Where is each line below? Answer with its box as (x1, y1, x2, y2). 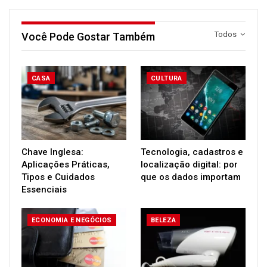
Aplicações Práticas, (21, 159, 110, 170)
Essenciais (21, 184, 67, 195)
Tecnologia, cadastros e (141, 146, 243, 157)
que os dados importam (141, 171, 241, 182)
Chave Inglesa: (21, 146, 83, 157)
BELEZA (151, 216, 176, 224)
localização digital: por (141, 159, 238, 170)
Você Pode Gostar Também (21, 30, 155, 43)
